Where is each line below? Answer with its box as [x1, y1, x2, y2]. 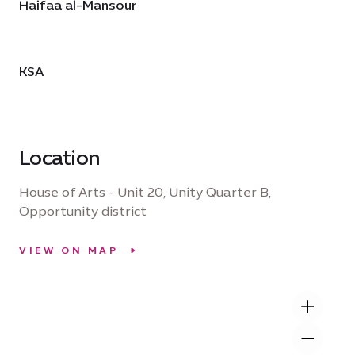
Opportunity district [19, 204, 147, 219]
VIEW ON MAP [19, 245, 119, 256]
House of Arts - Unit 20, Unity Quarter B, [19, 185, 271, 200]
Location [19, 146, 100, 170]
